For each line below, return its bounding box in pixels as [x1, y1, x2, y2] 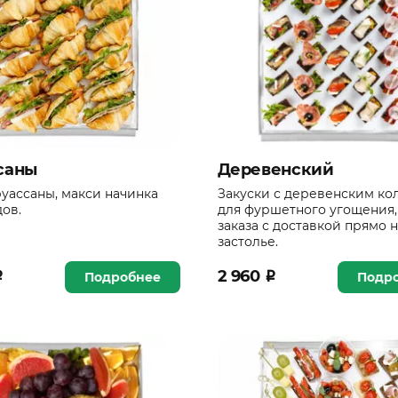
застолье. [217, 233, 278, 250]
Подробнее [84, 268, 162, 285]
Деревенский [217, 159, 334, 179]
